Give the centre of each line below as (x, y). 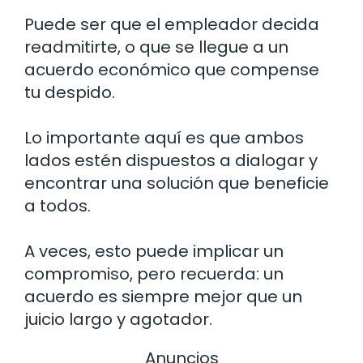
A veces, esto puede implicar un (154, 251)
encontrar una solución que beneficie (177, 183)
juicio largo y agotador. (118, 319)
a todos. (58, 205)
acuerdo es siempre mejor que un (163, 296)
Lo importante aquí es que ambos (164, 137)
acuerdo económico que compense (172, 69)
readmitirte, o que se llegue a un (156, 47)
